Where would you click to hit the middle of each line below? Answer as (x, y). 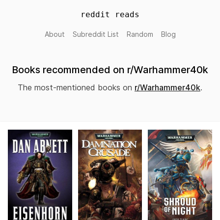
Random (140, 34)
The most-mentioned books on (76, 87)
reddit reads (110, 14)
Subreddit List (96, 34)
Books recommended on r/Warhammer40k (110, 70)
